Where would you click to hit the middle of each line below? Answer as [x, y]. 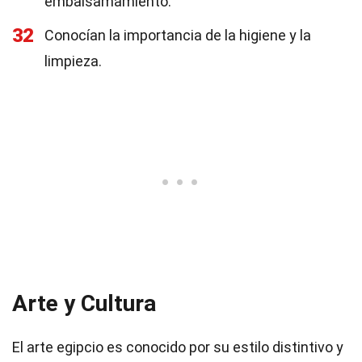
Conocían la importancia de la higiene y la [178, 35]
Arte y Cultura [84, 303]
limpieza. [73, 61]
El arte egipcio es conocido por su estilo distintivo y [178, 347]
